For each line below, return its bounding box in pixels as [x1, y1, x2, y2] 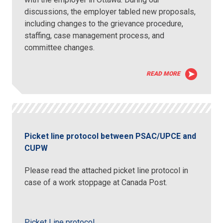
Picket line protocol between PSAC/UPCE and [24, 131, 197, 141]
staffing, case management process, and [24, 31, 165, 41]
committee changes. [24, 43, 99, 53]
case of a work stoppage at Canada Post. [24, 177, 168, 187]
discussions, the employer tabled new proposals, [24, 7, 196, 17]
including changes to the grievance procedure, [24, 19, 184, 29]
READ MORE [146, 70, 180, 78]
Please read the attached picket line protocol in [24, 165, 189, 175]
